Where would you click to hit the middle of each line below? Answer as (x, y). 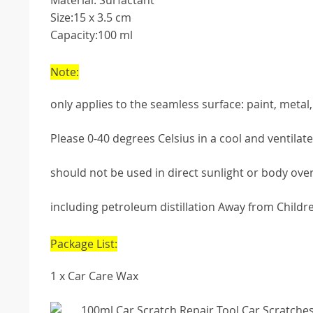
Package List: (84, 244)
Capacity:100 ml (92, 35)
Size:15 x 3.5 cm (91, 18)
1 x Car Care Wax (94, 276)
